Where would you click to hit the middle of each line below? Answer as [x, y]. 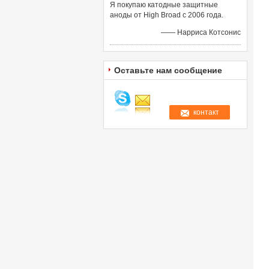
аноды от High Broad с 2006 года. [167, 15]
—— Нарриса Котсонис [201, 32]
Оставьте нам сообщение [168, 70]
